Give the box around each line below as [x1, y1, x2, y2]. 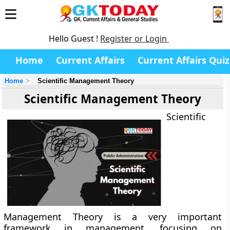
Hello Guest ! [49, 33, 100, 44]
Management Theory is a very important [4, 210, 222, 223]
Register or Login [100, 33, 169, 44]
